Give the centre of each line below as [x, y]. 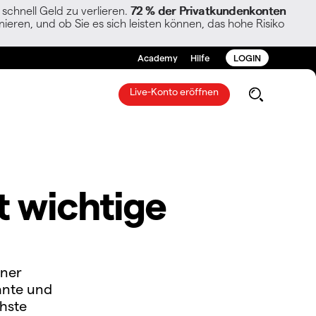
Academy [158, 57]
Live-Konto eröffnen [174, 91]
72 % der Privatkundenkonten [208, 10]
